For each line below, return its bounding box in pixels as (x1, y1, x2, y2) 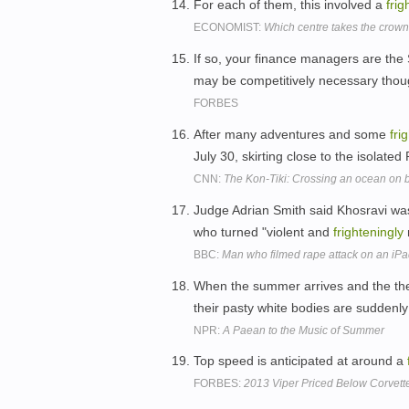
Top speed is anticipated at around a (194, 353, 407, 369)
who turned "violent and (194, 224, 333, 239)
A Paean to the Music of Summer (223, 323, 384, 337)
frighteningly (333, 224, 404, 239)
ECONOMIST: (194, 21, 264, 35)
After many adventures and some (194, 126, 390, 142)
